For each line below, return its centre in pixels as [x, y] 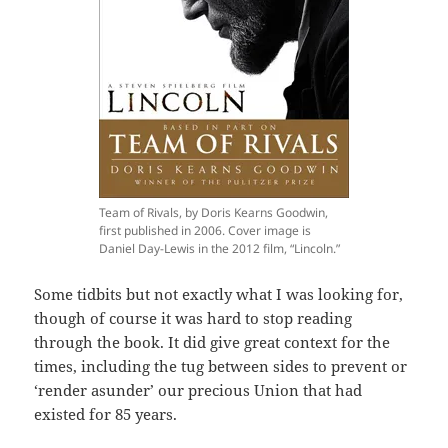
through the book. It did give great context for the [212, 341]
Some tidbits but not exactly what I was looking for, [219, 293]
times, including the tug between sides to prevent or [221, 365]
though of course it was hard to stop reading [193, 317]
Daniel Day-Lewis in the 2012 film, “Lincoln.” [219, 248]
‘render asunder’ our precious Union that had [198, 389]
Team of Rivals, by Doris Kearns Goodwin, [213, 212]
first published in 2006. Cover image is [205, 230]
